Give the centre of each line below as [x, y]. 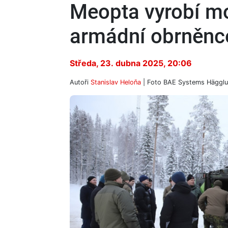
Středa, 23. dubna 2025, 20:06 [131, 63]
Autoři [80, 82]
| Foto [152, 82]
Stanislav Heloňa [116, 82]
